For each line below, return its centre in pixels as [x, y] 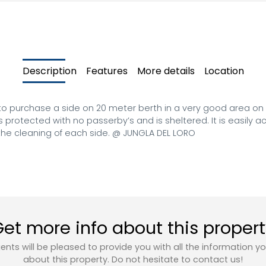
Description [49, 71]
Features [107, 71]
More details [166, 71]
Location [224, 71]
